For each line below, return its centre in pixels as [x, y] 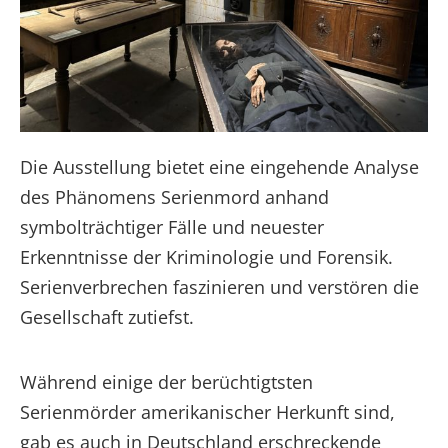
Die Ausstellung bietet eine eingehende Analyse [219, 166]
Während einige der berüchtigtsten [166, 381]
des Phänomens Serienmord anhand [174, 196]
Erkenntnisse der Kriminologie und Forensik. [206, 256]
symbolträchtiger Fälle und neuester [172, 226]
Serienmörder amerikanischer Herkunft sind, [207, 411]
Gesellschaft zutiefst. [107, 316]
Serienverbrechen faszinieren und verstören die [219, 286]
